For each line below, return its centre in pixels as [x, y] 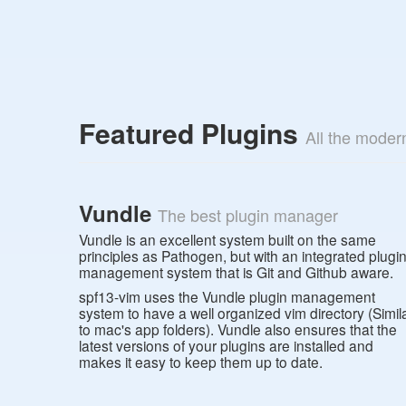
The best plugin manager [248, 215]
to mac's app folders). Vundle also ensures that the [238, 329]
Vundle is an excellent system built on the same [227, 240]
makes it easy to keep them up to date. [201, 362]
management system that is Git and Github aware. [236, 272]
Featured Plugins [192, 132]
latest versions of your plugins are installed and [226, 346]
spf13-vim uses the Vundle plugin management [227, 297]
